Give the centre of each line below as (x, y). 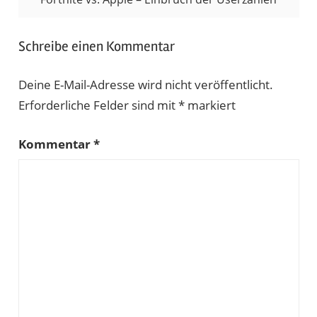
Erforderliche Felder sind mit (98, 105)
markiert (210, 105)
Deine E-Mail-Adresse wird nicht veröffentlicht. (145, 85)
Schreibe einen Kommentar (96, 46)
